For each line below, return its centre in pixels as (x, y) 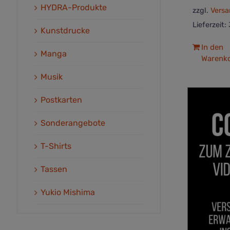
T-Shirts (56, 146)
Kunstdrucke (65, 31)
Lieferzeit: (210, 25)
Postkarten (61, 100)
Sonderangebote (73, 123)
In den (212, 47)
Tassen (54, 169)
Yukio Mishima (68, 193)
